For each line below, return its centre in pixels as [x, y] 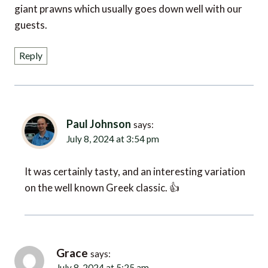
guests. [31, 23]
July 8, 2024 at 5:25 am [98, 262]
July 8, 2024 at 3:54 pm [109, 135]
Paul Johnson [100, 121]
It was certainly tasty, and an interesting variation [135, 167]
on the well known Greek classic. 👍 [102, 183]
